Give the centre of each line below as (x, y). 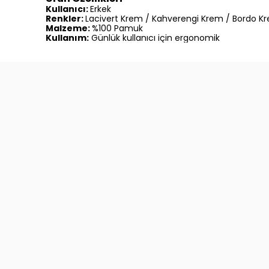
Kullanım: (67, 38)
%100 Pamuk (117, 29)
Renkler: (65, 19)
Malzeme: (69, 29)
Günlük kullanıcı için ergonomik (154, 38)
